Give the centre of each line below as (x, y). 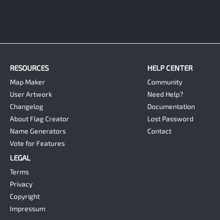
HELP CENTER (170, 68)
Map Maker (27, 82)
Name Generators (38, 131)
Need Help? (165, 94)
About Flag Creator (40, 118)
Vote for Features (37, 143)
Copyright (25, 196)
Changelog (27, 106)
